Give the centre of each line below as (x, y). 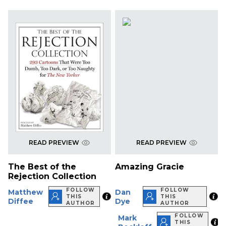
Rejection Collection (52, 177)
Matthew (25, 192)
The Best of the (42, 167)
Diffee (21, 201)
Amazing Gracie (150, 167)
